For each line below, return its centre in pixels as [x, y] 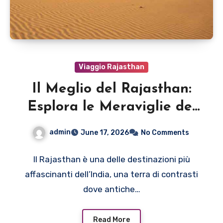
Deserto [111, 125]
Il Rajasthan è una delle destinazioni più [111, 159]
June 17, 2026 [105, 132]
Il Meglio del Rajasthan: [111, 89]
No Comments [165, 132]
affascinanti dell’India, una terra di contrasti [111, 174]
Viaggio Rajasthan [111, 67]
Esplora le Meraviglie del [111, 107]
